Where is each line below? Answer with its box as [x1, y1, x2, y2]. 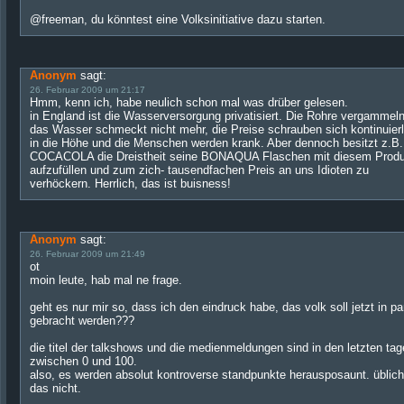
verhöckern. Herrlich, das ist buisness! [30, 177, 231, 190]
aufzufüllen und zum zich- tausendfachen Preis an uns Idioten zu [30, 163, 369, 177]
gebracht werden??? [30, 314, 134, 327]
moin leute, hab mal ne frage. [30, 273, 182, 287]
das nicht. [30, 381, 81, 395]
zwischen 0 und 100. [30, 354, 137, 368]
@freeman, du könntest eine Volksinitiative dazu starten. [30, 13, 326, 26]
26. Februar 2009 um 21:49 [30, 249, 145, 259]
